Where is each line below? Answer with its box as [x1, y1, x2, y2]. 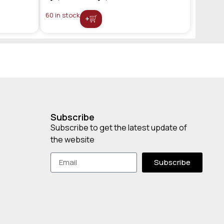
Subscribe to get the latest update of [50, 121, 187, 133]
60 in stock [45, 10, 80, 19]
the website [50, 133, 96, 145]
